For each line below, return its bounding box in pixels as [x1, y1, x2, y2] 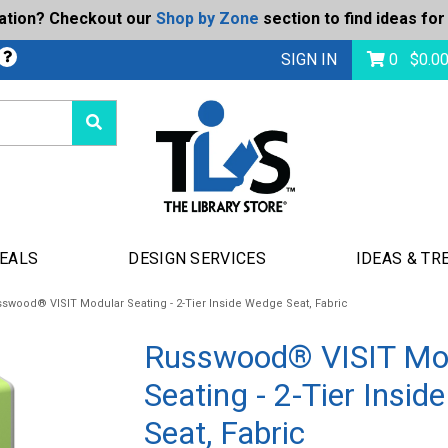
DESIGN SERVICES [128, 248, 266, 268]
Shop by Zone [155, 9, 259, 28]
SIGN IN [281, 50, 337, 69]
